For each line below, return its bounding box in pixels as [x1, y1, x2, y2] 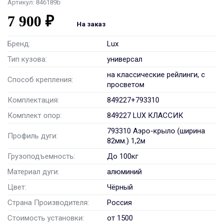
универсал [107, 55, 142, 64]
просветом [107, 80, 144, 89]
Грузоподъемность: [7, 152, 75, 161]
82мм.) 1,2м [107, 136, 145, 145]
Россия [107, 198, 132, 207]
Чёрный [107, 183, 133, 192]
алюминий [107, 167, 142, 176]
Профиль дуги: [7, 131, 58, 140]
